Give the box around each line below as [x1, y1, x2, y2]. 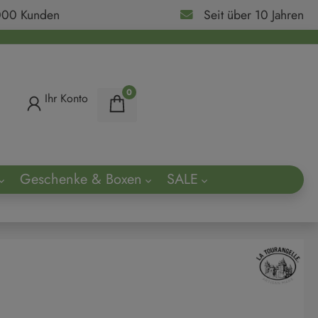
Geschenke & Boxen [19, 169, 142, 190]
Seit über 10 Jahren [203, 6, 304, 24]
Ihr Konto [45, 90, 88, 106]
